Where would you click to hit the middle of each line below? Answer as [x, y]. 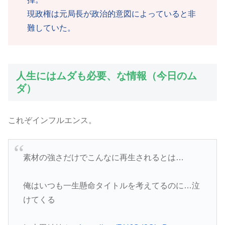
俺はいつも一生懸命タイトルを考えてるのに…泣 [111, 185]
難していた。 [51, 28]
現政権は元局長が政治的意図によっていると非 [111, 14]
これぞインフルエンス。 [52, 121]
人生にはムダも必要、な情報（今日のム [106, 76]
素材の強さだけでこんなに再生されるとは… [103, 157]
